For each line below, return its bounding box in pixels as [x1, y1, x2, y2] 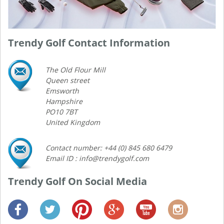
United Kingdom [45, 117, 100, 127]
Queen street [45, 75, 89, 85]
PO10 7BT [45, 107, 77, 117]
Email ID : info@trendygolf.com [45, 153, 149, 163]
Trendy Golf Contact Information [8, 36, 170, 50]
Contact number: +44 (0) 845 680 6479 [45, 143, 172, 153]
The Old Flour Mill [45, 65, 105, 75]
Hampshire [45, 96, 82, 106]
